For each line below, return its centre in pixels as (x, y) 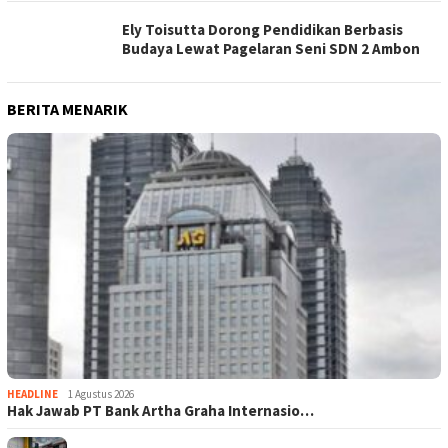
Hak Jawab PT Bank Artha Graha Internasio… (160, 410)
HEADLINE (32, 393)
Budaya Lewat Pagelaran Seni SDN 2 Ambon (271, 48)
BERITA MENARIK (67, 109)
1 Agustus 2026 (101, 393)
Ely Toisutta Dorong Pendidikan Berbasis (262, 29)
